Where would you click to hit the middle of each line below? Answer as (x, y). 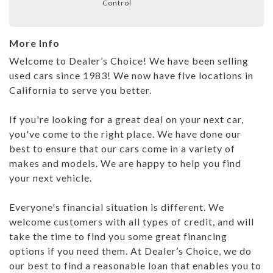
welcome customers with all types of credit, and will (132, 221)
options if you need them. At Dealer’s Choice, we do (70, 250)
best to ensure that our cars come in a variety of (122, 148)
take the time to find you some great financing (118, 236)
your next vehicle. (52, 177)
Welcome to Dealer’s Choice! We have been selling (129, 60)
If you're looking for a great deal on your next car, (126, 119)
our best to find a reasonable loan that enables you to (135, 265)
